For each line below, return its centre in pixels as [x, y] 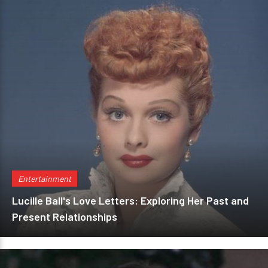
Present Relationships [65, 217]
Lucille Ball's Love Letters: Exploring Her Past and [130, 200]
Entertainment [45, 179]
